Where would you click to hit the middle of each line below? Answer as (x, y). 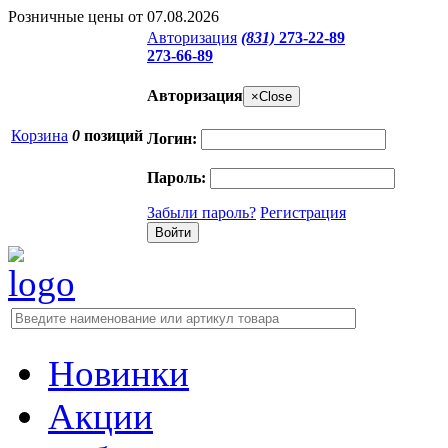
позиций (111, 135)
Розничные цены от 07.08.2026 (113, 16)
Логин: (172, 138)
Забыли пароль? (201, 212)
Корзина (39, 135)
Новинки (118, 373)
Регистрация (303, 212)
